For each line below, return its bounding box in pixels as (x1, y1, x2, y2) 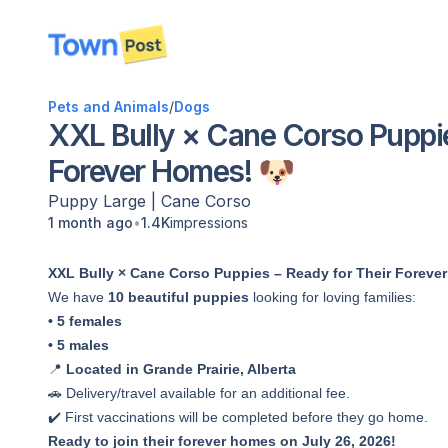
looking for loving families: (249, 289, 416, 305)
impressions (170, 214, 248, 231)
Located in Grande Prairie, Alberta (66, 361, 296, 377)
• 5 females (48, 313, 122, 329)
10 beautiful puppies (108, 289, 249, 305)
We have (48, 289, 108, 305)
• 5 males (48, 337, 109, 353)
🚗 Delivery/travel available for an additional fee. (48, 385, 350, 401)
